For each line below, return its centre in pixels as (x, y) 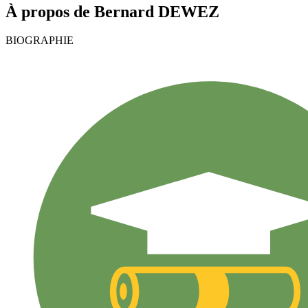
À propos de (50, 11)
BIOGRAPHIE (40, 41)
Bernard (124, 11)
